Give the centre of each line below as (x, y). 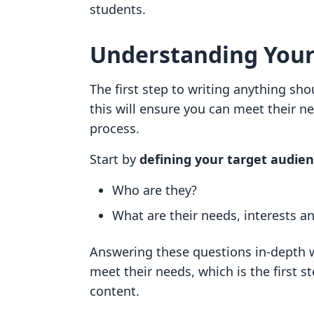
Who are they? (156, 190)
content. (116, 291)
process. (116, 128)
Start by (115, 159)
